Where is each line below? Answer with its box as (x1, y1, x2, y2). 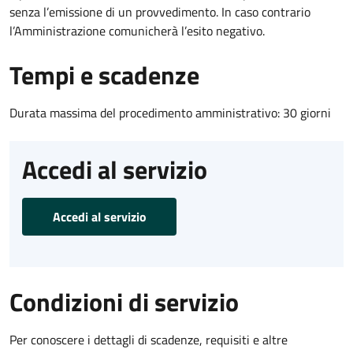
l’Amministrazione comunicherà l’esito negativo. (9, 20, 265, 40)
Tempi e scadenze (9, 55, 199, 94)
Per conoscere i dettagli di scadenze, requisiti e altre (9, 329, 288, 349)
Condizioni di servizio (9, 282, 239, 321)
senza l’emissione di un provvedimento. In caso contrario (9, 2, 310, 21)
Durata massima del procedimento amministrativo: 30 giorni (9, 102, 331, 122)
